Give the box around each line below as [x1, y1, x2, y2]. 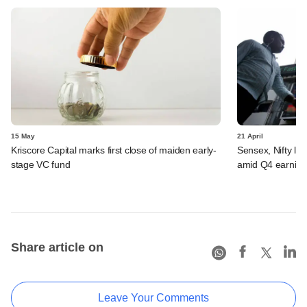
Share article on [11, 240, 103, 254]
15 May [11, 132, 35, 140]
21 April [237, 132, 263, 140]
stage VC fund [11, 158, 71, 170]
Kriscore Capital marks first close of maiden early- [11, 144, 217, 156]
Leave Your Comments [98, 291, 209, 304]
